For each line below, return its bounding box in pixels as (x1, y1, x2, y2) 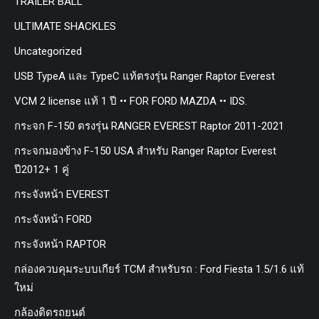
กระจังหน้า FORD (14, 212, 92, 226)
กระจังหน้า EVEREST (14, 187, 110, 201)
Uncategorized (14, 44, 82, 58)
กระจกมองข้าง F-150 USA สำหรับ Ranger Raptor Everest (14, 144, 276, 157)
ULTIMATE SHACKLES (14, 19, 116, 33)
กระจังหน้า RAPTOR (14, 237, 106, 251)
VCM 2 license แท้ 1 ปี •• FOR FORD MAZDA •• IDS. (14, 94, 247, 108)
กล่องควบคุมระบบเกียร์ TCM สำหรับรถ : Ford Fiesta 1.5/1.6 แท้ (14, 262, 304, 276)
